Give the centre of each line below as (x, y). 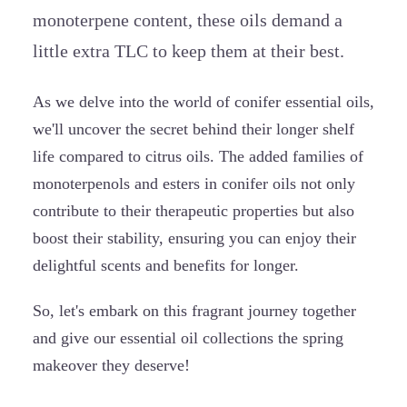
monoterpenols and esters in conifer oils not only (194, 183)
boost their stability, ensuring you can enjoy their (194, 238)
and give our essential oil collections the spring (188, 338)
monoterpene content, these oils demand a (188, 21)
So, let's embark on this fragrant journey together (194, 310)
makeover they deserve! (111, 365)
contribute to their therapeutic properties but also (194, 210)
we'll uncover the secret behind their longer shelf (194, 129)
